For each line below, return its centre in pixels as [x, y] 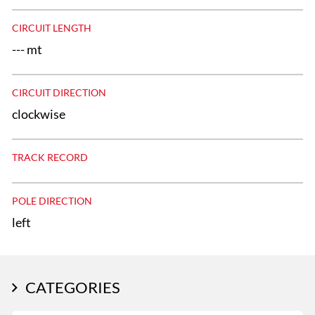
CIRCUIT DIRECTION [59, 92]
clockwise [39, 114]
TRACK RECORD [50, 157]
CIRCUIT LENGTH [52, 27]
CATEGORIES [73, 287]
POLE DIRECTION [52, 200]
